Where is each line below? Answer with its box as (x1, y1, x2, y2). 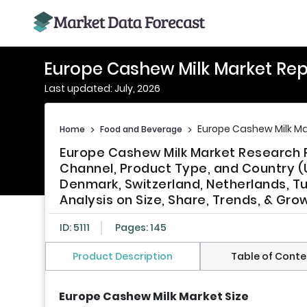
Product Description (72, 249, 173, 264)
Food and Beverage (100, 123, 182, 135)
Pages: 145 (115, 221, 167, 235)
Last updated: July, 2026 (45, 82, 160, 95)
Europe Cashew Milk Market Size (59, 288, 249, 305)
